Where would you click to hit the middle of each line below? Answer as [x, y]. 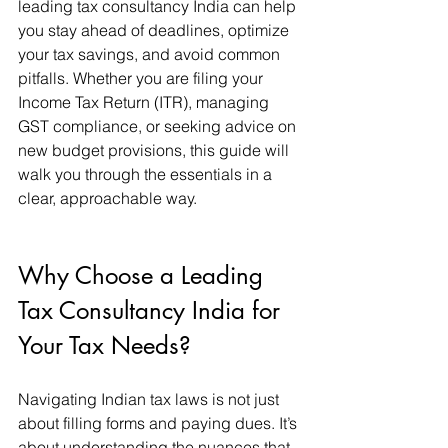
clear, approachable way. [107, 198]
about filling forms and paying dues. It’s [159, 423]
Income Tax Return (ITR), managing [145, 102]
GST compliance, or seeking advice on [159, 126]
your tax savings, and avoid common [151, 54]
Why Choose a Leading [144, 275]
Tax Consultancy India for [152, 310]
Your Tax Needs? [104, 345]
